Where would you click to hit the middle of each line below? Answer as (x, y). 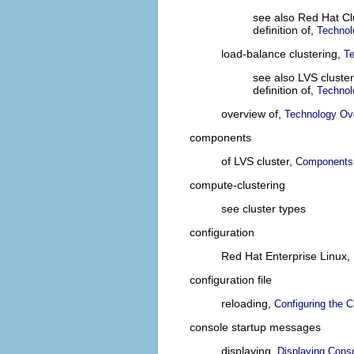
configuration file (231, 280)
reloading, (248, 304)
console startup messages (255, 328)
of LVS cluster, (258, 162)
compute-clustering (237, 185)
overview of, (253, 114)
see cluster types (264, 209)
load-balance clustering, (282, 54)
